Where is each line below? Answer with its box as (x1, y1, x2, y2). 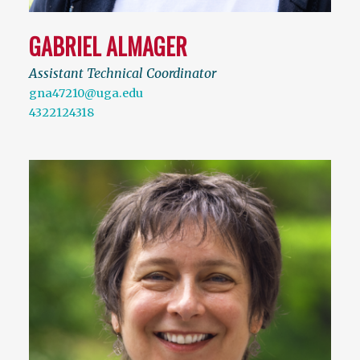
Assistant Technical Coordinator (29, 65, 216, 82)
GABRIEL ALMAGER (29, 30, 187, 63)
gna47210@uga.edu (29, 86, 143, 101)
